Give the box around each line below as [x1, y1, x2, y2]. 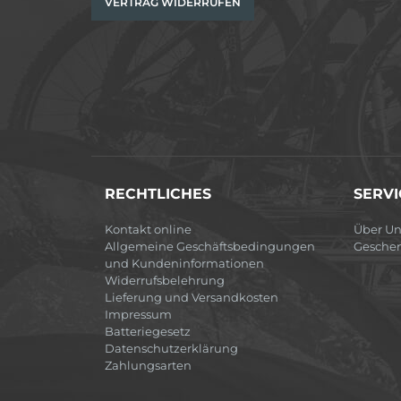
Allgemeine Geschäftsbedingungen [105, 239, 315, 254]
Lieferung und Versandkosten [105, 290, 278, 305]
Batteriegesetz [105, 324, 191, 339]
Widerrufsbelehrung [105, 273, 225, 288]
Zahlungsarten [105, 358, 192, 373]
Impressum [105, 307, 172, 322]
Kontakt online [105, 222, 192, 237]
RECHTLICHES [105, 185, 211, 203]
